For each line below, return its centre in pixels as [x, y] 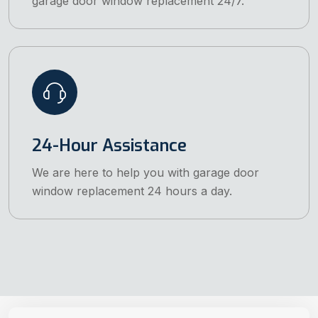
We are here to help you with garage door [146, 173]
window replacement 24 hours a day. [132, 191]
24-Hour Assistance [109, 146]
